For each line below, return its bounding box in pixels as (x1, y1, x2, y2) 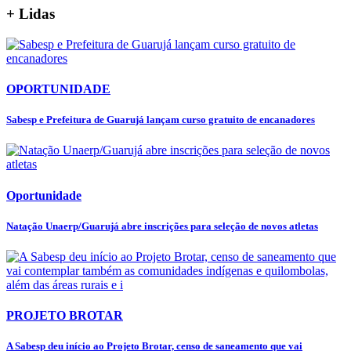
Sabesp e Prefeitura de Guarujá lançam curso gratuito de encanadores (6, 114, 315, 126)
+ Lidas (6, 5, 55, 23)
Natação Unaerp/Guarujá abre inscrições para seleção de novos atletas (6, 219, 318, 232)
